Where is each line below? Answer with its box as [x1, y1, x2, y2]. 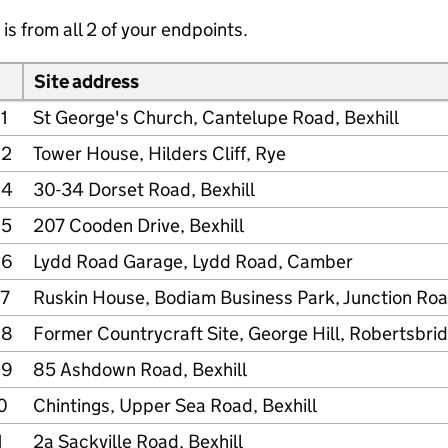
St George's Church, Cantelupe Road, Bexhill [33, 106, 399, 129]
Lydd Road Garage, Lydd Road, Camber [33, 250, 353, 273]
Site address [34, 70, 139, 93]
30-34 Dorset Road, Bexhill [33, 178, 255, 201]
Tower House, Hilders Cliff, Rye [33, 142, 286, 165]
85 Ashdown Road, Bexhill [33, 358, 247, 381]
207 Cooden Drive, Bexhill [33, 214, 244, 237]
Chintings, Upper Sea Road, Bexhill [33, 394, 317, 417]
